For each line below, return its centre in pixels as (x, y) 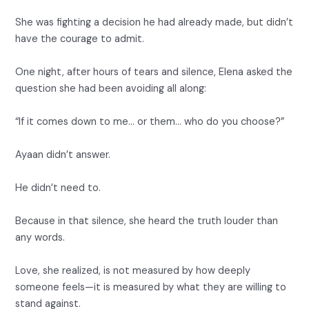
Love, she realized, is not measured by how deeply (133, 271)
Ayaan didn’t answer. (63, 155)
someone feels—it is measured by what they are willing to (151, 288)
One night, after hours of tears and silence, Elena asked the (154, 72)
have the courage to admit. (80, 39)
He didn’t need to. (58, 188)
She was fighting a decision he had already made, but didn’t (154, 23)
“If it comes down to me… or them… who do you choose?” (150, 122)
